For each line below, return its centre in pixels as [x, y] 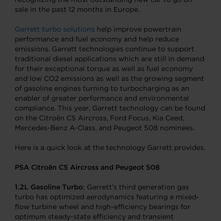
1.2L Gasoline [37, 187]
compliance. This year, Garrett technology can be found [110, 108]
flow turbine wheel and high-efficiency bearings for [103, 207]
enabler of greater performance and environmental [102, 98]
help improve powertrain [138, 29]
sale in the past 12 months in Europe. [77, 9]
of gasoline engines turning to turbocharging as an [102, 88]
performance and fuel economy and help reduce [97, 39]
